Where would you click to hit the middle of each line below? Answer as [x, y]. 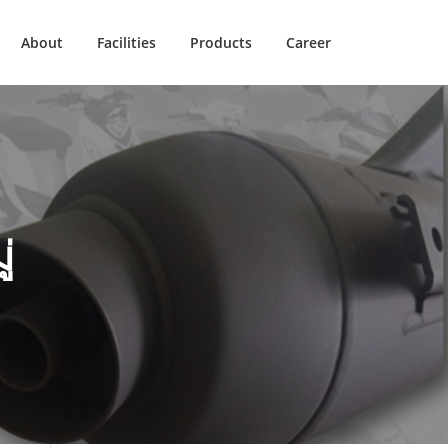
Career [308, 42]
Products [221, 42]
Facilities [126, 42]
